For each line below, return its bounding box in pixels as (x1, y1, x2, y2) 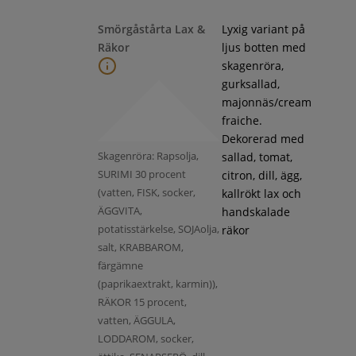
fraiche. (221, 112, 262, 128)
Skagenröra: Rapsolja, (97, 148, 199, 163)
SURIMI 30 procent (97, 166, 186, 181)
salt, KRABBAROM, (97, 239, 184, 254)
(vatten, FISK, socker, (97, 184, 195, 199)
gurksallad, (221, 75, 280, 91)
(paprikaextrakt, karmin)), (97, 276, 218, 291)
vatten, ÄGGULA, (97, 312, 176, 327)
